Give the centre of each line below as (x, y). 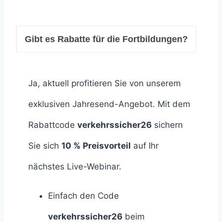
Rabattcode (53, 125)
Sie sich (45, 145)
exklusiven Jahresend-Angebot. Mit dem (109, 104)
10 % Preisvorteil (96, 145)
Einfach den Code (83, 195)
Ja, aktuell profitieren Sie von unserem (105, 83)
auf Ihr (145, 145)
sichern (167, 125)
